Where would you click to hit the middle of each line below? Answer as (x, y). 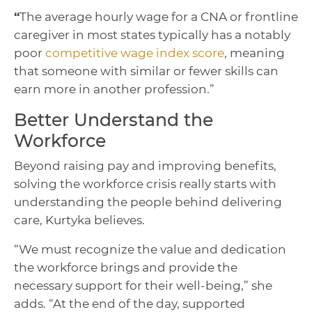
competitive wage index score (135, 53)
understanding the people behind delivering (148, 202)
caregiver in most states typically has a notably (152, 34)
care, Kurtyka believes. (79, 220)
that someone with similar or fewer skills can (146, 71)
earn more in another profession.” (114, 89)
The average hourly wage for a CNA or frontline (159, 16)
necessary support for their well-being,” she (143, 285)
